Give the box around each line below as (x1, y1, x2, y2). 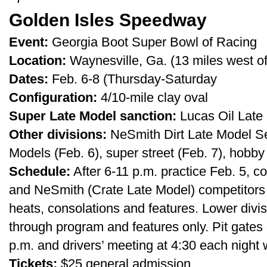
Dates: (9, 72, 48, 86)
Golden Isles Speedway (9, 10, 207, 30)
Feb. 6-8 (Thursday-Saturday (48, 72, 217, 86)
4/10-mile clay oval (97, 90, 208, 105)
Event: (9, 35, 48, 49)
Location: (9, 53, 66, 68)
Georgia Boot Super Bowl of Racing (48, 35, 257, 49)
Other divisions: (9, 127, 107, 142)
